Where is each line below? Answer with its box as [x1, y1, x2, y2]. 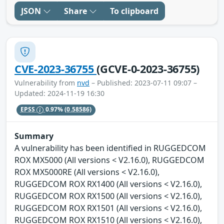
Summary [14, 130, 53, 141]
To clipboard [110, 5, 158, 16]
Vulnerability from [14, 77, 77, 87]
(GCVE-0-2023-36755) [96, 61, 200, 76]
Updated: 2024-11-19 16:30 [14, 88, 104, 98]
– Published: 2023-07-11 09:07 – [89, 77, 197, 87]
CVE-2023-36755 [14, 61, 97, 76]
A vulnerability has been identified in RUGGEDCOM [14, 142, 206, 153]
